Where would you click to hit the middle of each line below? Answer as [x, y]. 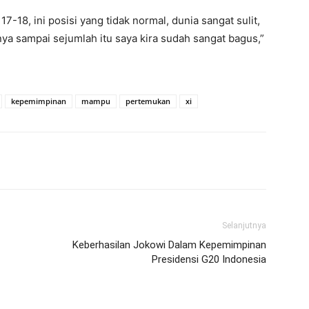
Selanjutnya [244, 226]
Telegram [176, 160]
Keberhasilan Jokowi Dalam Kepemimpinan [169, 245]
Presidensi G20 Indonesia [209, 259]
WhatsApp [87, 160]
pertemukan [148, 101]
